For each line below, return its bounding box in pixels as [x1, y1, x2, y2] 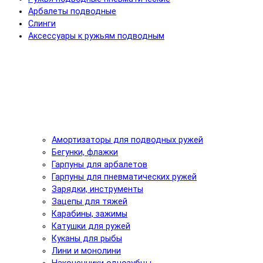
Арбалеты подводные [28, 6, 116, 16]
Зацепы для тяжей [52, 196, 127, 207]
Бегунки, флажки [52, 147, 118, 157]
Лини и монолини [52, 245, 121, 256]
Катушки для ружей [52, 221, 130, 231]
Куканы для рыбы [52, 233, 122, 244]
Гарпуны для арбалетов [52, 159, 147, 170]
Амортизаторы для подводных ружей [52, 134, 203, 145]
